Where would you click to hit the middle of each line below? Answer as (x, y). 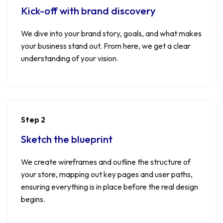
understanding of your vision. (69, 58)
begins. (33, 199)
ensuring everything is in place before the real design (109, 187)
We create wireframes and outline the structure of (106, 162)
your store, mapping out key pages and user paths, (107, 174)
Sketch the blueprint (66, 139)
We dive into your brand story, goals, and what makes (111, 33)
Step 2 (33, 119)
